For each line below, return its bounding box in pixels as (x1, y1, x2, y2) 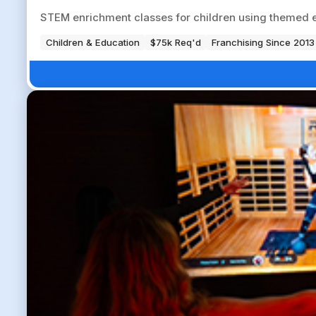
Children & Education (45, 36, 140, 48)
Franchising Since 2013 (211, 36, 315, 48)
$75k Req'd (150, 36, 201, 48)
